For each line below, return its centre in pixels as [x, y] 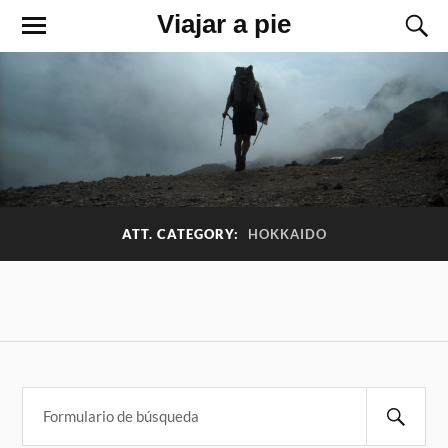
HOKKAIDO [287, 234]
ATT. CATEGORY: [182, 234]
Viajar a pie [224, 24]
